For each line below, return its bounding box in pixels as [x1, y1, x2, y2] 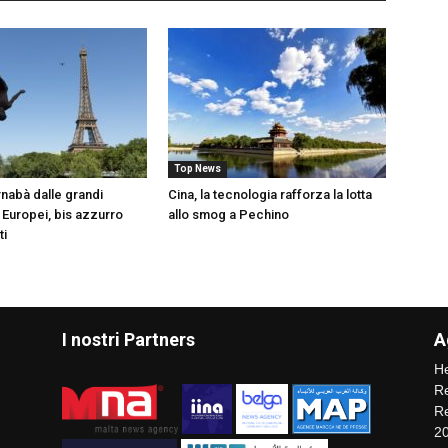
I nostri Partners [62, 328, 195, 350]
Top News [174, 162, 221, 174]
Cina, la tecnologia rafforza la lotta [168, 186, 372, 202]
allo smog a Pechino [168, 206, 289, 222]
